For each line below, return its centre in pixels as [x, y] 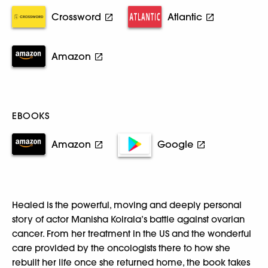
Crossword [76, 17]
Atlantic [185, 17]
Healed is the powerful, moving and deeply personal [127, 205]
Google [175, 144]
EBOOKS [31, 116]
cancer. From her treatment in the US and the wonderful [132, 234]
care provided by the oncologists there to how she [121, 248]
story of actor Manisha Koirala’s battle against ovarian [128, 219]
